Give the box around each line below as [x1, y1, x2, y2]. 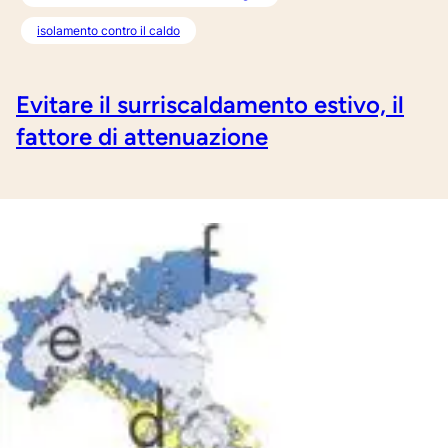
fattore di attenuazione [16, 122, 268, 152]
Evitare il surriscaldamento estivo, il [16, 90, 404, 120]
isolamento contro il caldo [37, 23, 180, 39]
